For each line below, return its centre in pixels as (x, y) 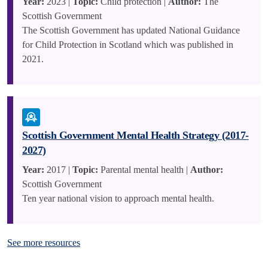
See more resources (44, 243)
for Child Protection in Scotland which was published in (128, 45)
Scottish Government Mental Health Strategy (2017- (135, 135)
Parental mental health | (144, 170)
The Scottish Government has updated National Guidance (131, 30)
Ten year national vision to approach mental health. (118, 198)
